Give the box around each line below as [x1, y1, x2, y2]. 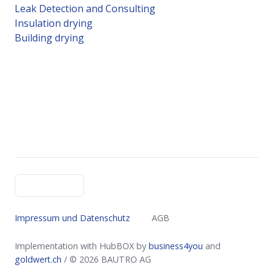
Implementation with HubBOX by [15, 240, 149, 252]
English [26, 180, 52, 190]
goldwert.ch [15, 253, 62, 266]
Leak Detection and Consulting [15, 2, 155, 16]
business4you [149, 240, 203, 252]
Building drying [15, 31, 87, 45]
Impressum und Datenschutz [15, 212, 130, 224]
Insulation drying [15, 16, 93, 30]
